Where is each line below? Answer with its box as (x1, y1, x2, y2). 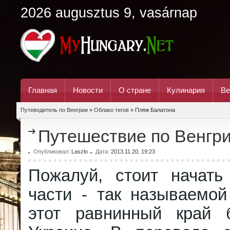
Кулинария (167, 86, 205, 94)
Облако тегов (94, 107, 129, 113)
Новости (73, 86, 103, 94)
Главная (28, 86, 57, 94)
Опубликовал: (33, 148, 71, 155)
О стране (119, 86, 151, 94)
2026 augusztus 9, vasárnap (21, 5, 197, 21)
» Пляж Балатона (129, 107, 175, 113)
